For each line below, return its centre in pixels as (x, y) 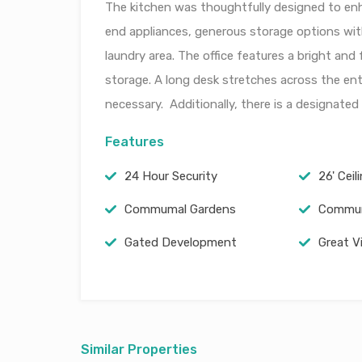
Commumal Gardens (180, 209)
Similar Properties (139, 349)
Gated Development (181, 242)
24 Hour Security (171, 176)
